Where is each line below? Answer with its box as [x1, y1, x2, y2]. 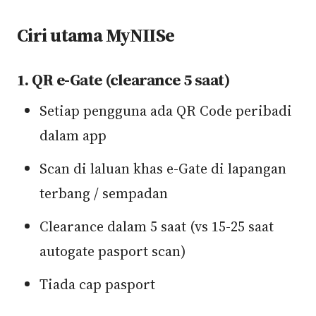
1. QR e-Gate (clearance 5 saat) [17, 69, 230, 91]
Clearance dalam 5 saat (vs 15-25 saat [39, 217, 274, 236]
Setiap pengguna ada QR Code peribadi [39, 101, 292, 121]
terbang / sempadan [39, 183, 168, 203]
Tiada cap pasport [39, 274, 155, 294]
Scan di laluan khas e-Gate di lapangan [39, 159, 286, 178]
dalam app [39, 126, 107, 145]
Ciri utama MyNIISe [17, 23, 175, 48]
